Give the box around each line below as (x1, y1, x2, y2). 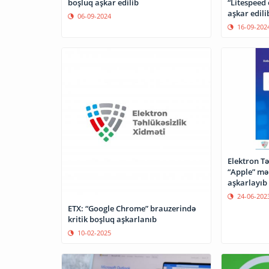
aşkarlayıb (227, 177, 267, 188)
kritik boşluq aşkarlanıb (68, 214, 157, 225)
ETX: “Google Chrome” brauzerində (68, 203, 196, 214)
